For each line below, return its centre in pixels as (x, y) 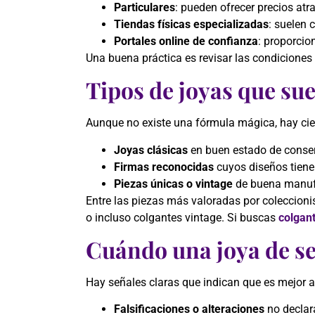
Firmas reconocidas (164, 167)
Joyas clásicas (151, 150)
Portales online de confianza (186, 41)
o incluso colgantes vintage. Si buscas (182, 217)
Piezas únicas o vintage (173, 184)
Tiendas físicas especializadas (191, 24)
